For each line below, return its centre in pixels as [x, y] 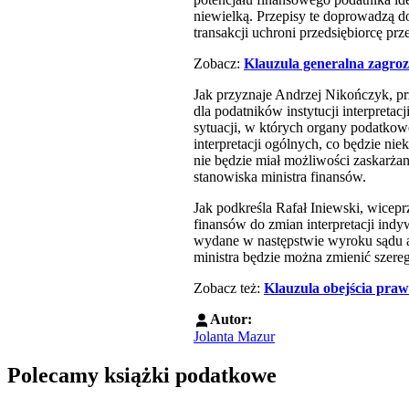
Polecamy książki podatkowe [142, 376]
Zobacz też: [229, 288]
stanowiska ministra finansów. [280, 176]
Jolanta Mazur [234, 337]
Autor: [231, 319]
